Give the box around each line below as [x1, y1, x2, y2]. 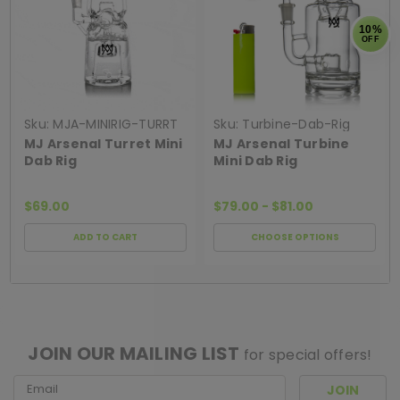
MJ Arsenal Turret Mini [24, 135, 183, 154]
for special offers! [243, 345, 372, 366]
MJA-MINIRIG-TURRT [53, 115, 179, 134]
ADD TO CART [73, 230, 137, 245]
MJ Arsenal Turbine [213, 135, 350, 154]
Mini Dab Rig [213, 152, 297, 171]
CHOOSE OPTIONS [250, 230, 339, 245]
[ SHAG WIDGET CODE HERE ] [128, 310, 272, 321]
